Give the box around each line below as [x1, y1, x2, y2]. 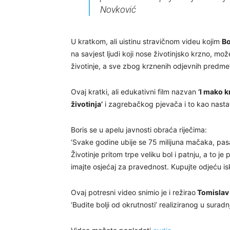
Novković [100, 4, 136, 15]
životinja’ [71, 100, 103, 108]
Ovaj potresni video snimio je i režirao [71, 188, 196, 197]
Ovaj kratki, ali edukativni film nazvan [71, 87, 198, 96]
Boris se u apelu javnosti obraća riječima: [71, 125, 207, 134]
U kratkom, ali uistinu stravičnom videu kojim [71, 37, 222, 46]
